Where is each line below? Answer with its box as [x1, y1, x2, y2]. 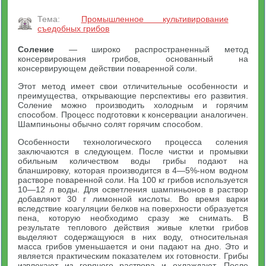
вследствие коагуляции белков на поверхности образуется [18, 204, 248, 213]
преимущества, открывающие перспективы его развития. [18, 91, 248, 100]
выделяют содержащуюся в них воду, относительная [18, 232, 248, 242]
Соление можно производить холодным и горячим [18, 100, 248, 110]
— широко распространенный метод [54, 45, 248, 54]
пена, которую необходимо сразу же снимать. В [18, 213, 248, 223]
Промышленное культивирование [81, 14, 229, 24]
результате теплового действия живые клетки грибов [18, 223, 248, 232]
